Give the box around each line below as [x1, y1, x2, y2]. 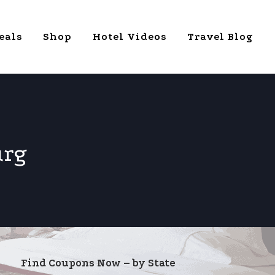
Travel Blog [187, 31, 253, 42]
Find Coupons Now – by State [21, 257, 176, 269]
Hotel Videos [93, 31, 166, 42]
